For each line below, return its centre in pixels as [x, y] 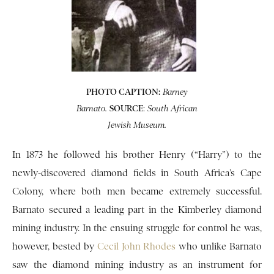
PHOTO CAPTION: [123, 92]
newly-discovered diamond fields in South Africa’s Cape [137, 173]
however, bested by [55, 247]
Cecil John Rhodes [136, 247]
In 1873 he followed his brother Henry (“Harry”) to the [137, 155]
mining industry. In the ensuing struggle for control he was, [137, 228]
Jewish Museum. [137, 125]
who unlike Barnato [219, 247]
